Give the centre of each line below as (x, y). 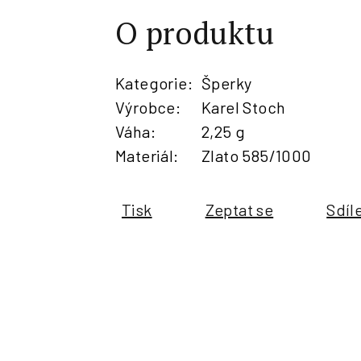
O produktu (195, 33)
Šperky (227, 83)
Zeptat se (239, 209)
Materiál (145, 155)
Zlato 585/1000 (257, 155)
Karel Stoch (244, 107)
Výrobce (145, 107)
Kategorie (151, 83)
